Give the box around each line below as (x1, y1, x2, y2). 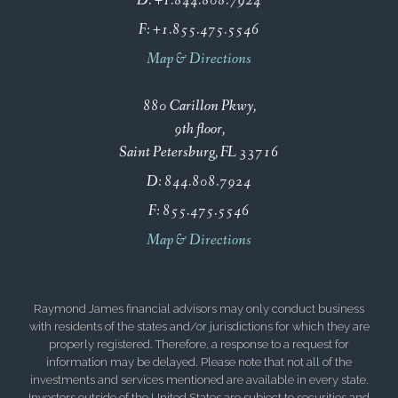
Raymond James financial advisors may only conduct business (34, 301, 364, 315)
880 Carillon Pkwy (142, 95, 253, 116)
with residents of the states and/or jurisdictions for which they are (28, 319, 370, 333)
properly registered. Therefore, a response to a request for (49, 337, 349, 351)
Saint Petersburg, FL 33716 (119, 141, 279, 163)
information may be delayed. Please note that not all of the (46, 354, 352, 369)
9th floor (173, 118, 222, 139)
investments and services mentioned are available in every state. (29, 372, 369, 386)
